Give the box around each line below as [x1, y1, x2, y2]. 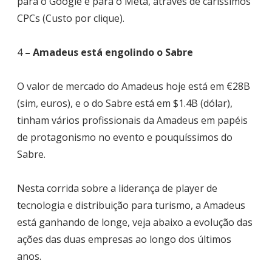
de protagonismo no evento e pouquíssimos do [17, 131, 233, 144]
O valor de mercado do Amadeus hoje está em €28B [17, 80, 250, 93]
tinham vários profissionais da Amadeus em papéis [17, 114, 248, 127]
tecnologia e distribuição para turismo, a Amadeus [17, 199, 245, 212]
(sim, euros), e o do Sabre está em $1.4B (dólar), [17, 97, 233, 110]
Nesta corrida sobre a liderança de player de [17, 182, 217, 195]
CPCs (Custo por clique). [17, 12, 124, 25]
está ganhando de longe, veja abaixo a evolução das [17, 216, 253, 229]
